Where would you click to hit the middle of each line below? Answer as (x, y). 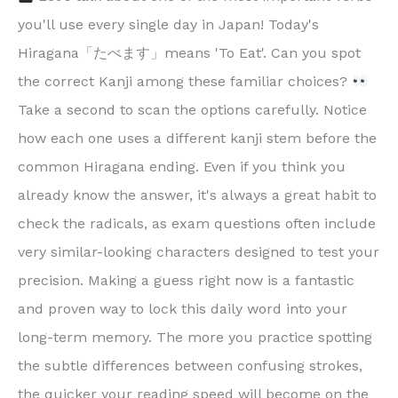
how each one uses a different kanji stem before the (197, 139)
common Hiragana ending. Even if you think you (182, 167)
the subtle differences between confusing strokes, (190, 366)
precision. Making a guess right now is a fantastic (186, 281)
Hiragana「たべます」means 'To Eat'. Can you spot (189, 53)
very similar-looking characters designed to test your (199, 252)
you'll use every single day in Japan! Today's (168, 25)
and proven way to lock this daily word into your (183, 309)
